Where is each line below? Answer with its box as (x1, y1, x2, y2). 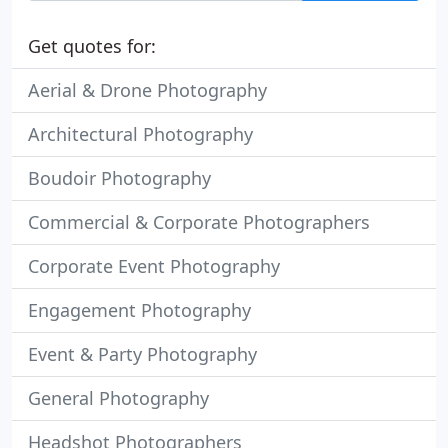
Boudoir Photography (28, 166, 211, 190)
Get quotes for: (28, 34, 156, 58)
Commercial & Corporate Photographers (28, 210, 370, 234)
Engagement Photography (28, 298, 251, 322)
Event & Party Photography (28, 342, 257, 366)
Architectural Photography (28, 122, 253, 146)
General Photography (28, 386, 209, 410)
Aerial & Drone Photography (28, 78, 267, 102)
